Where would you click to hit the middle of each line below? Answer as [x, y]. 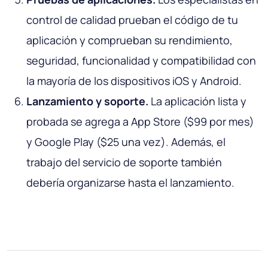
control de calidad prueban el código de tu [132, 20]
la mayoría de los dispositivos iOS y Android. [134, 81]
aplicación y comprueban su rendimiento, [130, 40]
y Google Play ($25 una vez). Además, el [126, 142]
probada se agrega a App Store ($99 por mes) [140, 122]
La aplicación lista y [197, 101]
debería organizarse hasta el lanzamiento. [130, 183]
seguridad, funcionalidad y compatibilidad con [141, 61]
